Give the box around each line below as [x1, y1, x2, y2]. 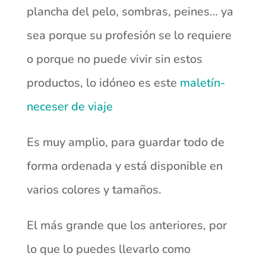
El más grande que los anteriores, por [26, 217, 227, 234]
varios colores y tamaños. [26, 182, 161, 198]
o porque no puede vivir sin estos [26, 51, 202, 68]
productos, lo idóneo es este [26, 75, 180, 91]
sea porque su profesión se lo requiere [26, 27, 232, 44]
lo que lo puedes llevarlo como [26, 241, 191, 258]
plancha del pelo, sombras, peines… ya [26, 4, 233, 20]
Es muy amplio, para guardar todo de [26, 134, 224, 151]
